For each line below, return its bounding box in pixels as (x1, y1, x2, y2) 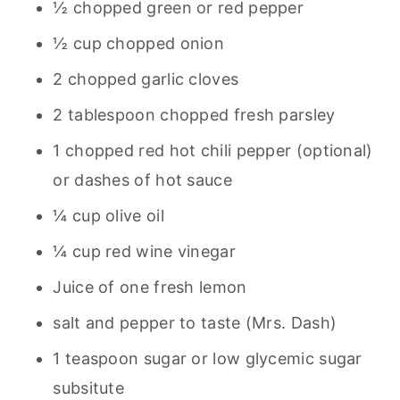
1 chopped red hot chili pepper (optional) (53, 140, 373, 160)
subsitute (53, 378, 125, 397)
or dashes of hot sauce (53, 170, 232, 189)
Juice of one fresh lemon (53, 277, 247, 296)
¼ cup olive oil (53, 205, 164, 225)
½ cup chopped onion (53, 33, 225, 53)
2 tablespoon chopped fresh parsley (53, 104, 336, 124)
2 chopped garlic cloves (53, 69, 239, 88)
